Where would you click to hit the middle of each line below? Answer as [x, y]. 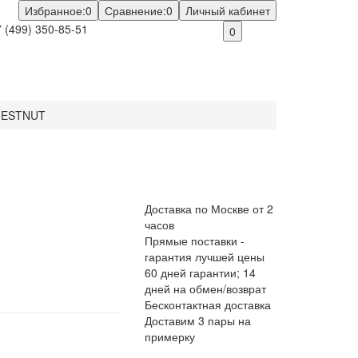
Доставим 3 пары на [198, 320]
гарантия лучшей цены [205, 257]
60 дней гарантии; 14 [200, 272]
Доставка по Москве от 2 [209, 209]
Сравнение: [135, 10]
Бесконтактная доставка [208, 304]
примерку [170, 336]
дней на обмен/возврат [205, 288]
